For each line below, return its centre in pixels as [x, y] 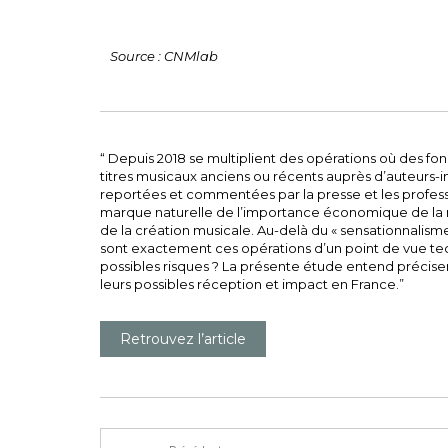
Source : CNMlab [164, 56]
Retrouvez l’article [183, 339]
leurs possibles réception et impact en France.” [252, 284]
